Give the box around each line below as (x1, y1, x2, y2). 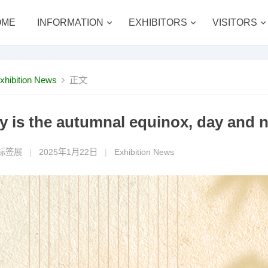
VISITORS (212, 17, 258, 28)
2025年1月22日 (39, 147, 98, 157)
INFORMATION (37, 17, 104, 28)
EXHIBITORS (129, 17, 188, 28)
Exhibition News (114, 147, 174, 157)
